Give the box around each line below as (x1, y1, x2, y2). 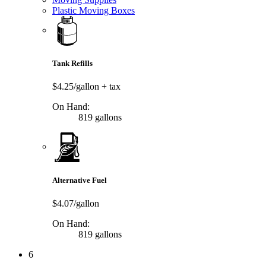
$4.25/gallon (52, 81, 102, 92)
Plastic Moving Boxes (52, 5, 135, 15)
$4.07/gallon (52, 198, 99, 208)
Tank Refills (52, 59, 93, 68)
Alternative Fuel (52, 175, 107, 185)
